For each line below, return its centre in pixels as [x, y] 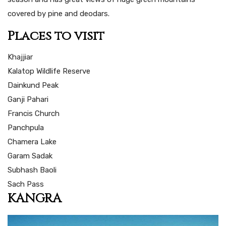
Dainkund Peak [33, 86]
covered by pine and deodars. [59, 14]
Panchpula [26, 128]
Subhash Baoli [32, 170]
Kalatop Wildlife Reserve [49, 71]
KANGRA [35, 199]
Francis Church [34, 114]
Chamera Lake [32, 142]
